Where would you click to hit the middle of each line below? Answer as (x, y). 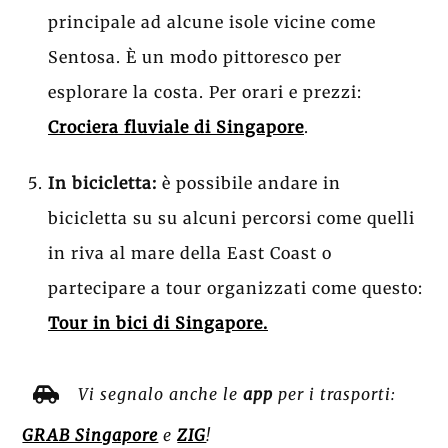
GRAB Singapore (90, 434)
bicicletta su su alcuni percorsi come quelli (231, 218)
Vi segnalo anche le (160, 394)
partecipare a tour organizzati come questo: (235, 288)
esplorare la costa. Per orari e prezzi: (205, 92)
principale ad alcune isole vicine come (212, 22)
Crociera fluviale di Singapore (176, 127)
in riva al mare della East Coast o (190, 253)
